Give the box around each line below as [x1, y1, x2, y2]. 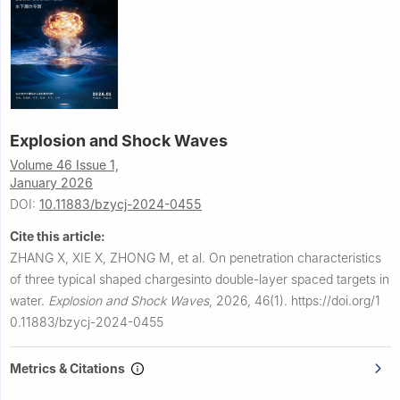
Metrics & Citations [10, 361, 130, 377]
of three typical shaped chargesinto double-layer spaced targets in [10, 271, 389, 287]
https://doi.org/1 [291, 293, 380, 309]
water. [10, 293, 48, 309]
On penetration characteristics [209, 250, 381, 266]
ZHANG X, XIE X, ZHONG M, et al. [10, 250, 209, 266]
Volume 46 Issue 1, [10, 157, 119, 173]
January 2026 [10, 175, 93, 191]
